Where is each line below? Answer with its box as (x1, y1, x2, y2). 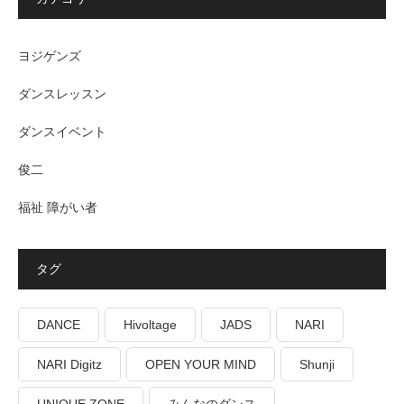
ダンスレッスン (18, 87, 106, 102)
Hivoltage (124, 317, 177, 333)
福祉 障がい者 (18, 200, 97, 216)
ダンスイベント (18, 124, 106, 140)
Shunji (299, 357, 335, 372)
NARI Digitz (37, 357, 102, 372)
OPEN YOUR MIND (145, 357, 256, 372)
